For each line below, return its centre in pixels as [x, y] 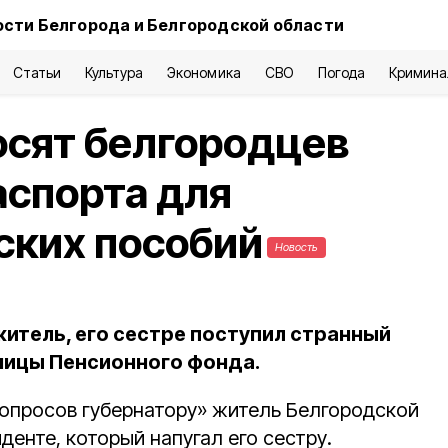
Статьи [37, 72]
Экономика [204, 72]
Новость [296, 247]
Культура [114, 72]
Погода [341, 72]
